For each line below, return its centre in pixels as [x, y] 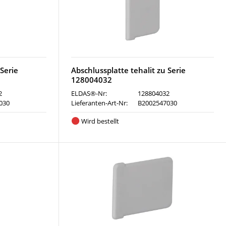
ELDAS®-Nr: [89, 93]
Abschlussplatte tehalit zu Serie [128, 70]
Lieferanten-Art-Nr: [99, 103]
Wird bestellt [100, 121]
